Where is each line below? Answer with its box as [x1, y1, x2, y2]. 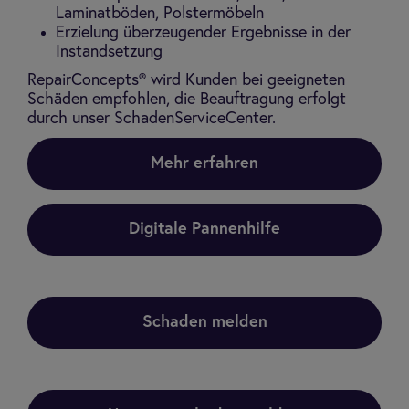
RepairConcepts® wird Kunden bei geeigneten [27, 72, 345, 89]
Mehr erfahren [151, 155, 258, 172]
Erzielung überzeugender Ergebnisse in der [56, 25, 351, 41]
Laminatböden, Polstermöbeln [56, 5, 264, 22]
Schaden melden [142, 314, 267, 330]
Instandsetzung [56, 44, 163, 60]
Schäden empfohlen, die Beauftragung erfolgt [27, 91, 346, 108]
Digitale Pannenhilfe [129, 221, 280, 237]
